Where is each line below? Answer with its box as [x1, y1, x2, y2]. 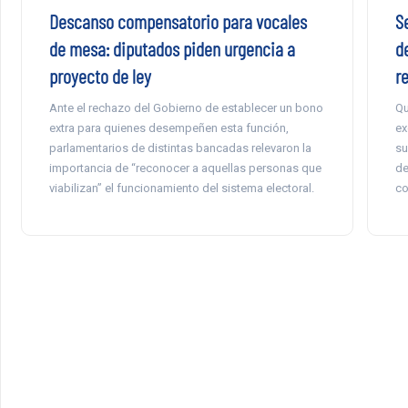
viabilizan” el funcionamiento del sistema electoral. [48, 181, 314, 196]
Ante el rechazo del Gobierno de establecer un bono [48, 101, 323, 116]
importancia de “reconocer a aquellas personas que [48, 161, 321, 176]
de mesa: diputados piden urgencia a [48, 36, 295, 61]
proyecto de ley [48, 64, 151, 88]
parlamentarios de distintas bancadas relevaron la [48, 141, 311, 156]
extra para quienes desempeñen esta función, [48, 121, 289, 136]
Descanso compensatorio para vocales [48, 9, 307, 34]
